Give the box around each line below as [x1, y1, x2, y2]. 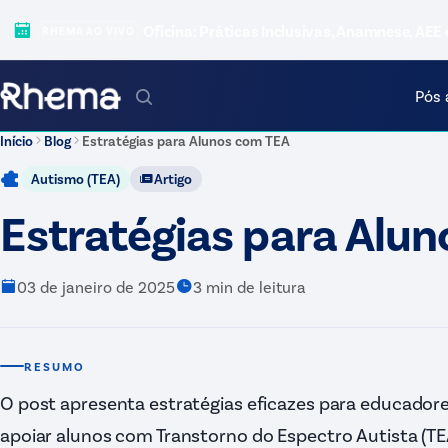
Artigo [154, 170, 192, 187]
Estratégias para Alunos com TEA [82, 132, 290, 149]
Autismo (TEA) [31, 170, 120, 187]
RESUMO [24, 358, 85, 373]
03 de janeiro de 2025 [17, 276, 175, 296]
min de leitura [202, 276, 306, 296]
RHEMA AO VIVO [42, 24, 135, 38]
